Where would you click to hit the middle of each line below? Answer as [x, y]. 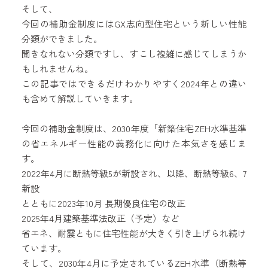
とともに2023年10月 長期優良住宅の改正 [103, 203]
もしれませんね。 [57, 68]
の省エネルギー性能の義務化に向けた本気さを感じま [134, 143]
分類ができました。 [62, 39]
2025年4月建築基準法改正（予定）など [100, 218]
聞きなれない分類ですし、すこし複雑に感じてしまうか [134, 54]
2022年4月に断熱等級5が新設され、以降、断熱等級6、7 [134, 173]
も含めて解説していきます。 [80, 98]
